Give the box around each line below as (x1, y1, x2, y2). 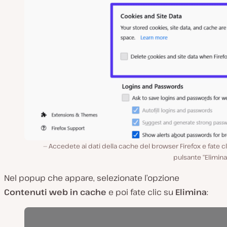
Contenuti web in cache (4, 186, 106, 198)
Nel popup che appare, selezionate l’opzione (4, 172, 179, 184)
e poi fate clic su (106, 186, 175, 198)
